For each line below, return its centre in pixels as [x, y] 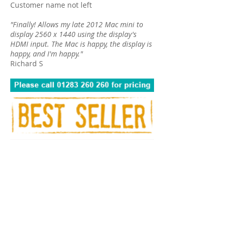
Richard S [27, 63]
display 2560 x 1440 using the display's [73, 34]
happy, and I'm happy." [46, 54]
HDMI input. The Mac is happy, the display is [81, 44]
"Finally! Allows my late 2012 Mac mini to [77, 24]
